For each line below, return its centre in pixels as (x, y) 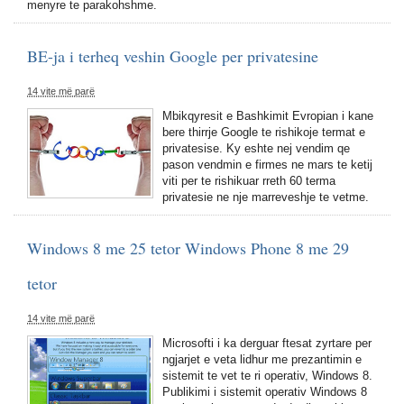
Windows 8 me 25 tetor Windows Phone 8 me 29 (188, 248)
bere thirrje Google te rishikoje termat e (264, 132)
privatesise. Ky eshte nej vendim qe (256, 148)
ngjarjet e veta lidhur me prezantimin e (262, 359)
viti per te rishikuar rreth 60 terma (249, 181)
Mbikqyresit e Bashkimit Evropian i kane (268, 116)
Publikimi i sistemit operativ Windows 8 (265, 392)
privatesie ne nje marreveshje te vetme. (266, 197)
